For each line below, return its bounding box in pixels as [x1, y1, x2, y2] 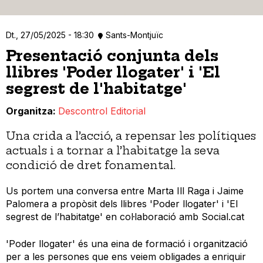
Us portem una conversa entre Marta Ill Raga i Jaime [6, 185, 244, 197]
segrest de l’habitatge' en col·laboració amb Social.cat [6, 211, 244, 223]
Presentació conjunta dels [6, 46, 218, 65]
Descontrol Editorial [58, 105, 146, 117]
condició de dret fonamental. [6, 159, 176, 173]
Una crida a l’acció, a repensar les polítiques [6, 129, 256, 143]
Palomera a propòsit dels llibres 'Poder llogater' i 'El [6, 198, 238, 210]
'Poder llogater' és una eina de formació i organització [6, 238, 248, 250]
